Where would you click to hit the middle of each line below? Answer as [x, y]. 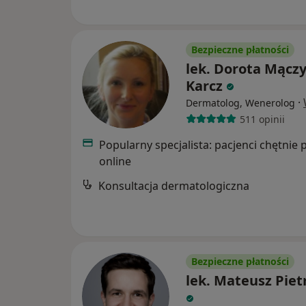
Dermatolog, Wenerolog [240, 103]
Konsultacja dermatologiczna [174, 186]
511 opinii [262, 119]
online [115, 162]
